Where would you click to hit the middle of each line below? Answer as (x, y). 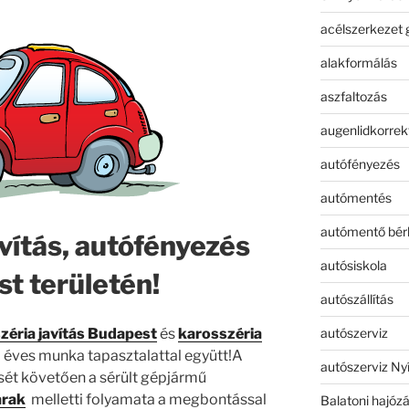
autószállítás (357, 299)
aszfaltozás (353, 96)
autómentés (356, 197)
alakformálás (358, 62)
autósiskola (353, 265)
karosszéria (220, 334)
